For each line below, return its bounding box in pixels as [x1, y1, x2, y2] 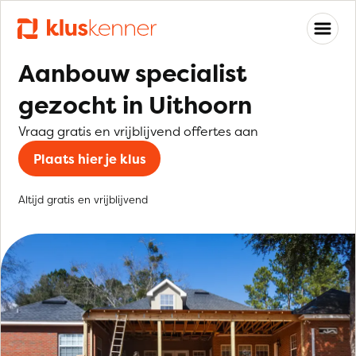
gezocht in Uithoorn [18, 89, 252, 122]
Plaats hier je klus [33, 149, 146, 168]
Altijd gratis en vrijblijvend [18, 192, 148, 207]
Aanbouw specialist [18, 57, 247, 90]
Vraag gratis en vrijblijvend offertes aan [18, 122, 258, 140]
